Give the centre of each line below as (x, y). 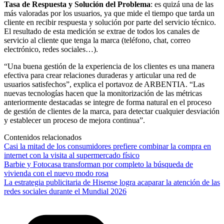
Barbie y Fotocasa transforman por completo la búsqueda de (98, 164)
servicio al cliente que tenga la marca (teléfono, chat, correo (97, 40)
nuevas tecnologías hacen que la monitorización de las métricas (103, 93)
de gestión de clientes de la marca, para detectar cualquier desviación (112, 111)
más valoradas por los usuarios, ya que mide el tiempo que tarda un (109, 13)
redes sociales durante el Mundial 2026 (65, 191)
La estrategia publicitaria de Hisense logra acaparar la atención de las (112, 182)
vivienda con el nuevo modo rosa (56, 173)
